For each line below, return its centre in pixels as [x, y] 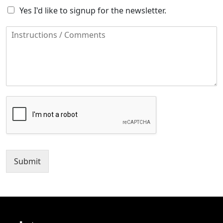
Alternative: [27, 179]
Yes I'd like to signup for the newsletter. [93, 10]
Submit [27, 161]
